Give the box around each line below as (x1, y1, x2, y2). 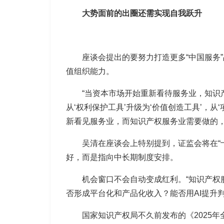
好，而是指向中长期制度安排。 (66, 153, 178, 161)
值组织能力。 (66, 67, 114, 75)
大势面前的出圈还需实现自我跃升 (82, 9, 202, 17)
